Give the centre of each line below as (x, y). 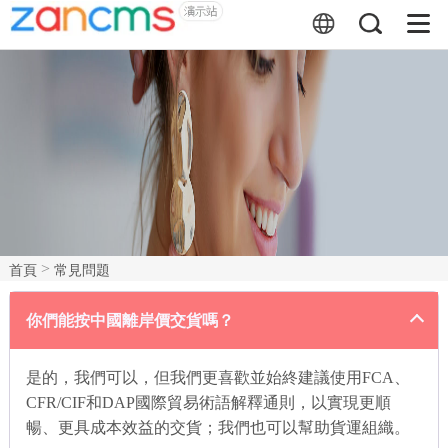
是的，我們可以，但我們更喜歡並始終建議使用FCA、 (217, 377)
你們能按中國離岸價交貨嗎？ (129, 320)
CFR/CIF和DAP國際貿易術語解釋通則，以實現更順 (208, 402)
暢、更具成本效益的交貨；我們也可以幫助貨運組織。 (217, 427)
